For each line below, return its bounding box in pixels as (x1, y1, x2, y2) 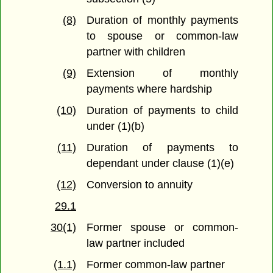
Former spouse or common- (87, 221, 238, 234)
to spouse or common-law (87, 30, 238, 43)
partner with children (87, 46, 186, 58)
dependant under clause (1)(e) (87, 157, 235, 170)
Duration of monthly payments (87, 14, 238, 27)
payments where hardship (87, 83, 213, 96)
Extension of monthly (87, 67, 238, 80)
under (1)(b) (87, 120, 145, 133)
